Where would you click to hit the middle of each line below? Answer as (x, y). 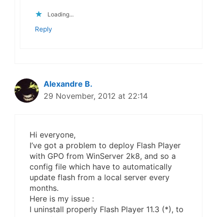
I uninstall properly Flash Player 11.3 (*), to (107, 209)
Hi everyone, (53, 135)
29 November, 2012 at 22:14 (96, 96)
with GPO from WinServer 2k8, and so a (103, 156)
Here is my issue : (62, 199)
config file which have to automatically (101, 167)
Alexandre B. (68, 84)
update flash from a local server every (100, 178)
